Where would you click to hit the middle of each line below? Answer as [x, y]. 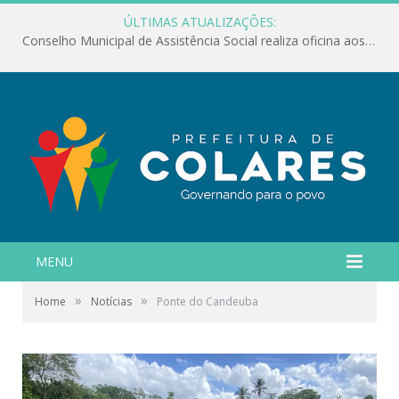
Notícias [111, 301]
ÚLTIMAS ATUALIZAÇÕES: [199, 22]
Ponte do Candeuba [208, 301]
